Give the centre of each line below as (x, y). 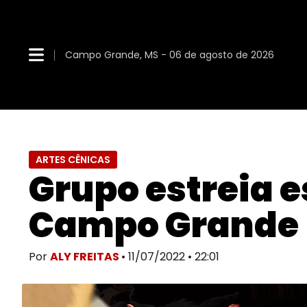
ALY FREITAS (86, 256)
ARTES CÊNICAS (73, 160)
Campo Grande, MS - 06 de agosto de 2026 (170, 54)
